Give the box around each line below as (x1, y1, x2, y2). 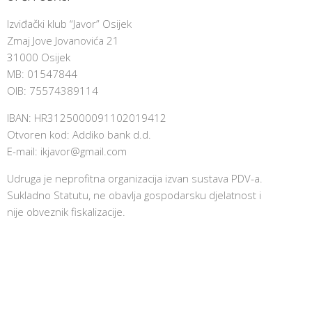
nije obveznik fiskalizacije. (6, 204, 125, 219)
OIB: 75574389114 (6, 83, 98, 97)
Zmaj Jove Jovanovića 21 (6, 33, 119, 47)
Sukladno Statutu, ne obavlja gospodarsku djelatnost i (6, 187, 261, 202)
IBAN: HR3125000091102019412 (6, 110, 166, 125)
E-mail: (6, 143, 40, 158)
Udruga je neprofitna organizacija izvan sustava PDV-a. (6, 171, 263, 185)
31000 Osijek (6, 49, 70, 64)
